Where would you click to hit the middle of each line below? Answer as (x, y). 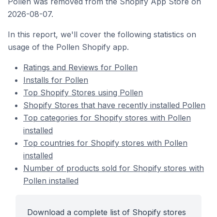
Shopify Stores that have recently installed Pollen (114, 105)
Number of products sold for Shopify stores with (114, 168)
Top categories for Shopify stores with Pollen (107, 118)
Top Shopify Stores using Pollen (83, 93)
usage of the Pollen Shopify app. (68, 47)
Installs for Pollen (56, 80)
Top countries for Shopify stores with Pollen (105, 143)
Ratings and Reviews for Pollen (80, 67)
